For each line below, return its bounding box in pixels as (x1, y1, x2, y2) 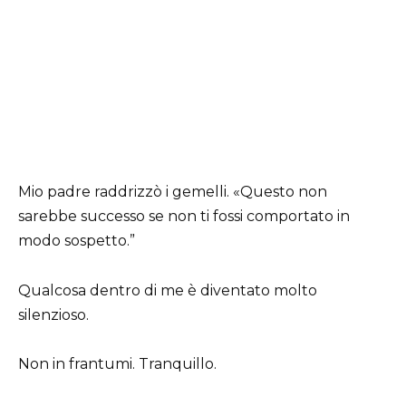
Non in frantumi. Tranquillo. (18, 354, 217, 372)
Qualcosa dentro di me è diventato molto (18, 281, 317, 299)
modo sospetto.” (18, 232, 135, 250)
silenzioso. (18, 305, 89, 324)
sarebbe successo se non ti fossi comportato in (18, 208, 350, 226)
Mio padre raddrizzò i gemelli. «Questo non (18, 183, 327, 201)
